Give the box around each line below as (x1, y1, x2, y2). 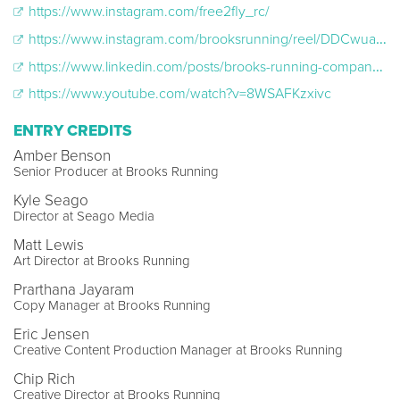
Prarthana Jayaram (13, 280, 134, 300)
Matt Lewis (13, 236, 84, 255)
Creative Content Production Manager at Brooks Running (13, 342, 343, 359)
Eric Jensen (13, 325, 89, 345)
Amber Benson (13, 146, 111, 166)
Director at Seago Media (13, 208, 154, 225)
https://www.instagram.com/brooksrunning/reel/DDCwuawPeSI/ (25, 30, 376, 49)
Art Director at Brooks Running (13, 253, 190, 270)
